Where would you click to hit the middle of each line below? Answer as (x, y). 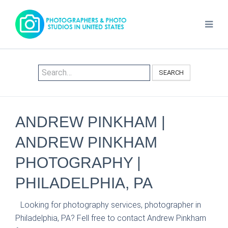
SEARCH (171, 73)
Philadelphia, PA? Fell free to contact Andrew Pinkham (111, 218)
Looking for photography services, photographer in (111, 205)
